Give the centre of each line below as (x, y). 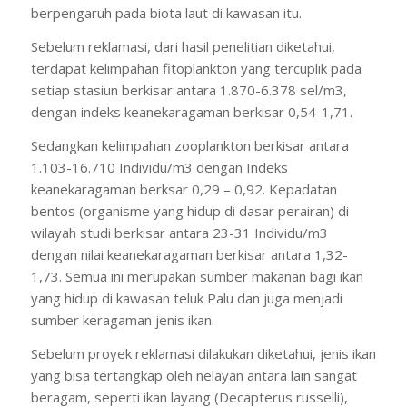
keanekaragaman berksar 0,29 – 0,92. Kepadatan (184, 189)
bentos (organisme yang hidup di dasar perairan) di (189, 210)
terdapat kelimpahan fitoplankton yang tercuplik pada (196, 68)
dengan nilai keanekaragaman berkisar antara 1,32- (189, 254)
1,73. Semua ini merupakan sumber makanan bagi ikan (197, 276)
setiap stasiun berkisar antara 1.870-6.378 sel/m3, (189, 90)
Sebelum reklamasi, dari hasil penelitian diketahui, (183, 46)
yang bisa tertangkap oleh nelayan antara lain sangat (194, 375)
